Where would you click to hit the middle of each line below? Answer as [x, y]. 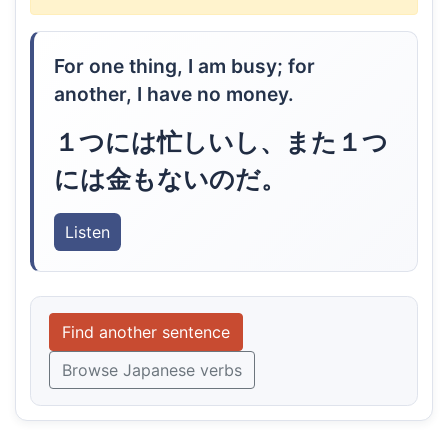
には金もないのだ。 [169, 179]
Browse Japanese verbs [151, 369]
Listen [87, 231]
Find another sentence [145, 331]
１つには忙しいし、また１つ [220, 142]
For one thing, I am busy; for [184, 66]
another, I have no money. [173, 94]
